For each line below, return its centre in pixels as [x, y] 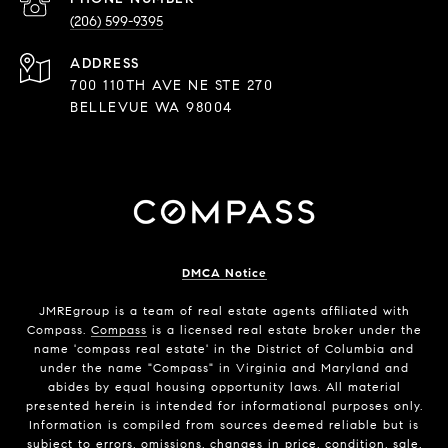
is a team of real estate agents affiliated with [259, 311]
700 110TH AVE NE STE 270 [171, 86]
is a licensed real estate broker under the [284, 330]
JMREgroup [74, 311]
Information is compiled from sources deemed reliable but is [224, 425]
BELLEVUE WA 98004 [151, 108]
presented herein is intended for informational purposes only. [224, 406]
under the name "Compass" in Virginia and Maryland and [224, 368]
